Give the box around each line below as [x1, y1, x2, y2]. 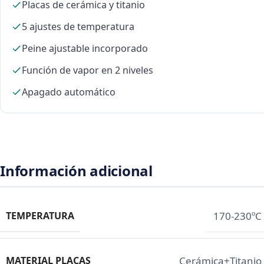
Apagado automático [22, 85, 115, 98]
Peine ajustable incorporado [22, 41, 148, 55]
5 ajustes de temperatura [22, 19, 134, 33]
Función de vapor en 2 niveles [22, 63, 153, 77]
